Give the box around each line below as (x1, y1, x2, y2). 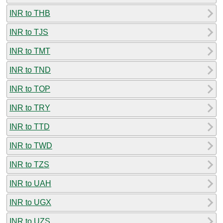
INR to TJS (9, 27, 48, 36)
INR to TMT (9, 46, 50, 55)
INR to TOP (9, 84, 50, 93)
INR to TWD (9, 141, 52, 150)
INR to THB (9, 8, 50, 17)
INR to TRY (9, 103, 50, 112)
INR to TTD (9, 122, 50, 131)
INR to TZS (9, 160, 49, 169)
